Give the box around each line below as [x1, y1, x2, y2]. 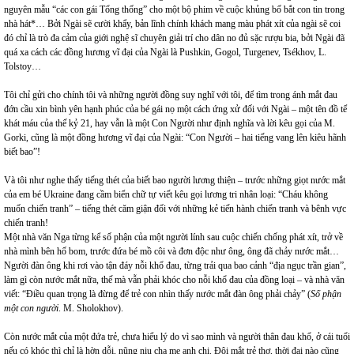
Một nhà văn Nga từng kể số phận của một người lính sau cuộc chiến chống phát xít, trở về [4, 232, 343, 243]
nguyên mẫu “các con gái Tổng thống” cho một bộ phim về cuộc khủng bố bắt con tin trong [4, 4, 345, 15]
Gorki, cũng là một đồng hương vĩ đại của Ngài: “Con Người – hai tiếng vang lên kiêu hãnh [4, 132, 346, 143]
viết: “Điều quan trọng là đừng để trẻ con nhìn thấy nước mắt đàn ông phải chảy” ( [4, 288, 311, 299]
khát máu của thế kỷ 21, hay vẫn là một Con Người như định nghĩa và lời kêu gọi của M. [4, 118, 335, 129]
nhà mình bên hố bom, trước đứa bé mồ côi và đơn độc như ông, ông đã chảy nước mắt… [4, 246, 339, 257]
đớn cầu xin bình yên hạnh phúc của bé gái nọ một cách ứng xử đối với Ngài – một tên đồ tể [4, 104, 347, 115]
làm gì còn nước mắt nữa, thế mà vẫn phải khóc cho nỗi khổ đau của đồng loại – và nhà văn [4, 274, 345, 285]
